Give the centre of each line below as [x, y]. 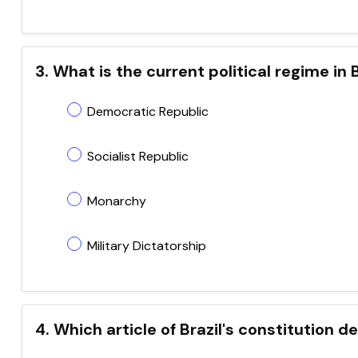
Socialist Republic [138, 156]
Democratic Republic [148, 111]
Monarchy [117, 201]
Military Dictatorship [147, 246]
